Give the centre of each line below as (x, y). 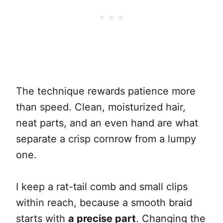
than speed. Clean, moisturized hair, (101, 107)
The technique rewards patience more (106, 91)
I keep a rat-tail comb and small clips (102, 186)
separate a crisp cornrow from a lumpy (106, 139)
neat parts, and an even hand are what (107, 123)
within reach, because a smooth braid (104, 202)
